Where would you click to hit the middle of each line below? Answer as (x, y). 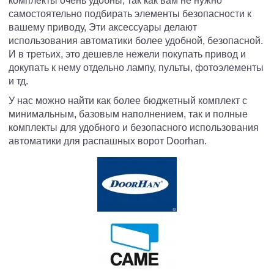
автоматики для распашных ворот (87, 141)
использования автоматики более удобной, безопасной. (136, 41)
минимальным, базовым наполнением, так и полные (128, 114)
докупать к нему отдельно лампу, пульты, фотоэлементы (136, 68)
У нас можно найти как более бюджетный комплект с (128, 101)
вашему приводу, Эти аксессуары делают (103, 27)
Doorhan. (187, 141)
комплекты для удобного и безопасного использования (134, 128)
